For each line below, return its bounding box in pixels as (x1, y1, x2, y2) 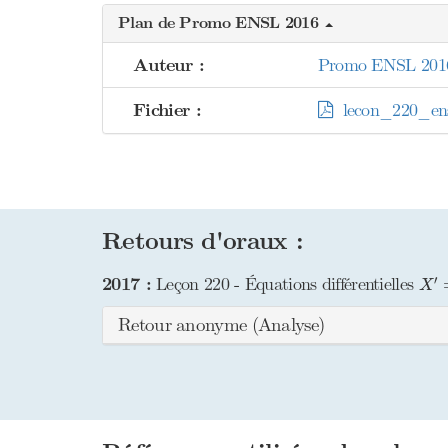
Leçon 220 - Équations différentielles (150, 273, 419, 296)
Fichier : (133, 99, 202, 123)
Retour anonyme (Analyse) (118, 313, 325, 337)
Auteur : (133, 54, 205, 78)
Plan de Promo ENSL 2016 (118, 13, 324, 34)
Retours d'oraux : (102, 227, 304, 257)
